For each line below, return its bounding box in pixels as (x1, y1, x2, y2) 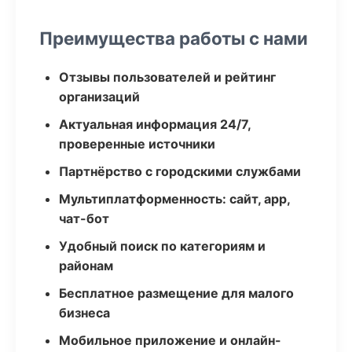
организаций (59, 89, 140, 104)
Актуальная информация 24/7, (59, 116, 251, 132)
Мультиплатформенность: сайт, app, (59, 191, 290, 207)
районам (59, 258, 113, 273)
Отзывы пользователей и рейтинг (59, 69, 276, 85)
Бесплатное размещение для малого (59, 285, 294, 301)
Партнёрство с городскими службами (59, 163, 301, 179)
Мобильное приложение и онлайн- (59, 332, 281, 348)
